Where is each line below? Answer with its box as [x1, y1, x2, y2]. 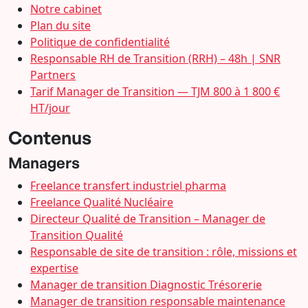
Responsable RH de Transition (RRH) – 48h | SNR [30, 51, 280, 66]
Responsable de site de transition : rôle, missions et [30, 244, 297, 259]
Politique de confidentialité [30, 34, 170, 49]
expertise [30, 261, 78, 276]
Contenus [8, 126, 91, 148]
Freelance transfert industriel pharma [30, 178, 226, 193]
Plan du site [30, 18, 91, 33]
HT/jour [30, 100, 70, 115]
